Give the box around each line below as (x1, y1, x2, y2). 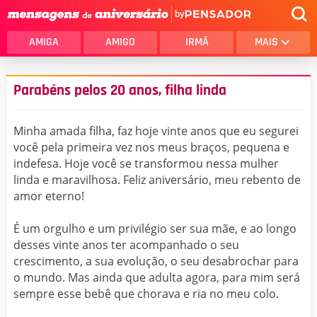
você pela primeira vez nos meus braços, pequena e (13, 139, 289, 155)
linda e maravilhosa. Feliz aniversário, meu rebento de (13, 172, 301, 188)
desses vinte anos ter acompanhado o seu (13, 237, 239, 253)
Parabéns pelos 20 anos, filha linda (13, 81, 226, 100)
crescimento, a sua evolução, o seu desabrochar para (13, 253, 299, 269)
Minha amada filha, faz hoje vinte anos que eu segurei (13, 123, 299, 139)
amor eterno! (13, 188, 84, 204)
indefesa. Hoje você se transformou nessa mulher (13, 156, 279, 171)
